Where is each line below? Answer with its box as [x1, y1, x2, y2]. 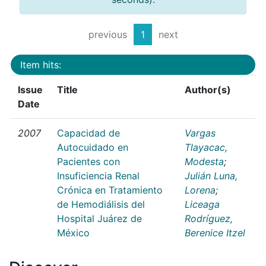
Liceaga [185, 198, 220, 210]
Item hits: [20, 58, 61, 71]
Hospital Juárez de [57, 212, 142, 224]
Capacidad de [57, 126, 120, 139]
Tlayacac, [185, 141, 227, 153]
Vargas [185, 126, 216, 139]
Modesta [185, 155, 224, 167]
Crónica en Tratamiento [57, 183, 163, 196]
